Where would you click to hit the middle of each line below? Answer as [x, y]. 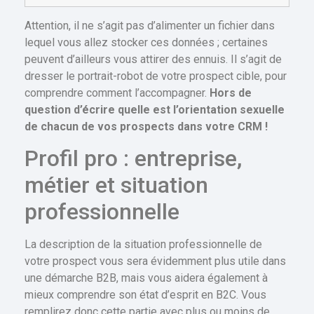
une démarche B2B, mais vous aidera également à [146, 278]
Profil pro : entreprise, [133, 159]
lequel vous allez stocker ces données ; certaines [146, 42]
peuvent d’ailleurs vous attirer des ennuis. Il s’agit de [153, 59]
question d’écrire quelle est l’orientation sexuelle [155, 109]
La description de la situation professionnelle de [143, 245]
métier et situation [116, 185]
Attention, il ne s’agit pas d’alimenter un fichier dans [150, 25]
